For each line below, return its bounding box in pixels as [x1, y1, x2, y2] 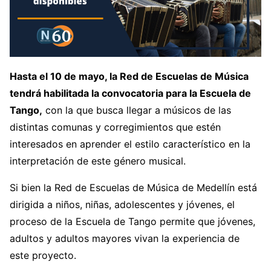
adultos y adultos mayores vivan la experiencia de [10, 232, 240, 245]
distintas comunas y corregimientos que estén [10, 121, 221, 134]
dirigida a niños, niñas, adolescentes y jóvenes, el [10, 198, 235, 211]
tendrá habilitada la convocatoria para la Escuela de [10, 87, 251, 100]
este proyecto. [10, 249, 76, 262]
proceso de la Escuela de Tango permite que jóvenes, [10, 215, 255, 228]
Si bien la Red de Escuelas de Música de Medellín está [10, 181, 257, 194]
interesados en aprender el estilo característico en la [10, 138, 250, 151]
